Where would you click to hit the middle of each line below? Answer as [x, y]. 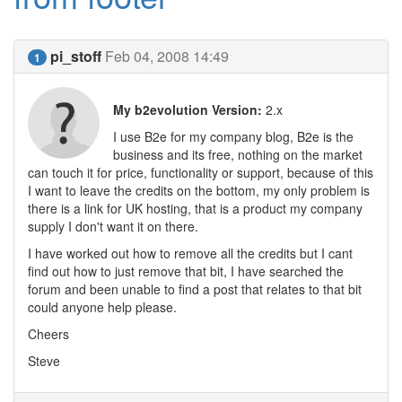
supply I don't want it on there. [113, 226]
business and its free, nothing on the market [238, 154]
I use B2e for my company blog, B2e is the [233, 136]
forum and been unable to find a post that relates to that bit [195, 289]
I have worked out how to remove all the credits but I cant [190, 253]
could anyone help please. [102, 307]
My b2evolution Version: [188, 109]
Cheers [48, 334]
